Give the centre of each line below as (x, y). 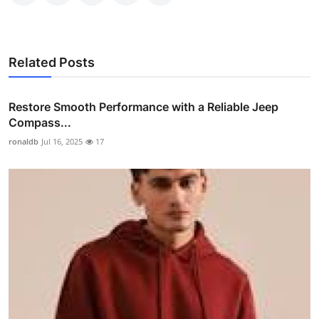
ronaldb (23, 141)
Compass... (40, 122)
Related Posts (52, 62)
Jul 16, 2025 (62, 141)
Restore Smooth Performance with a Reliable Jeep (143, 106)
